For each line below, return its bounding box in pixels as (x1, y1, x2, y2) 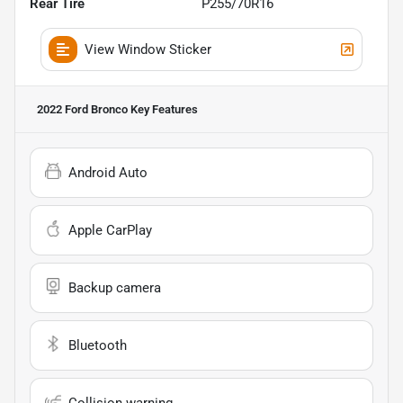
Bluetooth (68, 336, 127, 354)
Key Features (128, 102, 198, 116)
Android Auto (68, 164, 148, 181)
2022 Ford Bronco (37, 102, 128, 116)
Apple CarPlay (68, 221, 152, 238)
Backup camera (68, 279, 161, 296)
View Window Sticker (85, 40, 211, 58)
